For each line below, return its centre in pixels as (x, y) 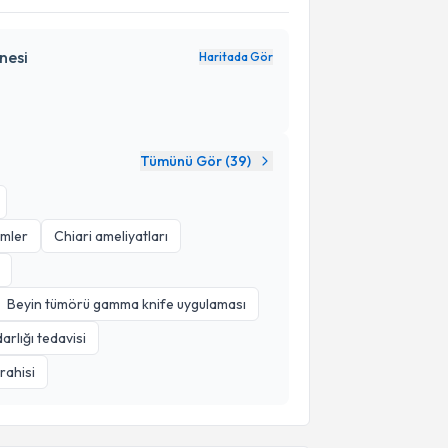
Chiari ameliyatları (111, 236)
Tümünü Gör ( (184, 161)
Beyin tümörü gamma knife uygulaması (126, 304)
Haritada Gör (235, 56)
